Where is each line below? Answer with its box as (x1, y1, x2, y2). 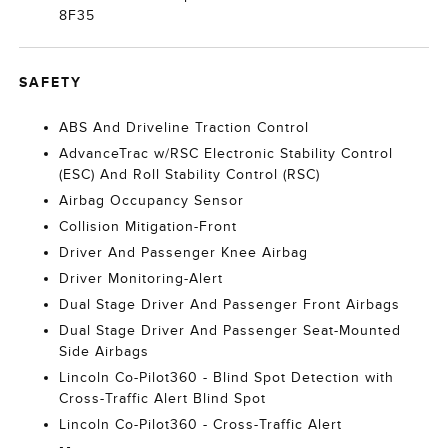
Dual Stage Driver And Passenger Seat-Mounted (59, 323, 402, 338)
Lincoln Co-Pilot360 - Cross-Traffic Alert (59, 417, 343, 432)
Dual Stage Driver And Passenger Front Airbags (59, 297, 401, 312)
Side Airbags (59, 344, 150, 359)
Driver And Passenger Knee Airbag (59, 245, 309, 260)
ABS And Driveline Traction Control (59, 120, 310, 135)
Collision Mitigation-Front (59, 219, 238, 234)
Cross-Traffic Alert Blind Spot (59, 391, 267, 406)
